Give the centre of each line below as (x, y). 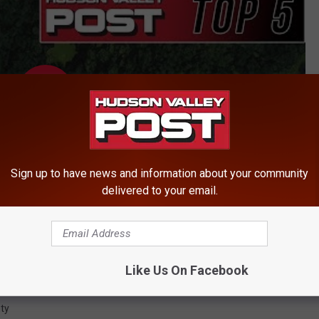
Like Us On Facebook (187, 270)
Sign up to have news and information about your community (159, 173)
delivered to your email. (159, 190)
